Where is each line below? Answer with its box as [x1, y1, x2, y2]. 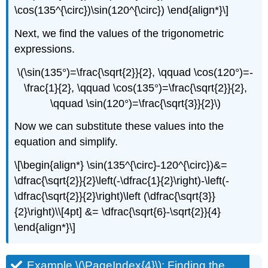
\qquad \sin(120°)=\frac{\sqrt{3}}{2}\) [50, 97, 221, 109]
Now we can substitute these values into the [14, 120, 224, 133]
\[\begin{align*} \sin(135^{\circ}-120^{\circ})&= [14, 159, 228, 172]
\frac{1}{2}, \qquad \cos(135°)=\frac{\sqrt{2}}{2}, [23, 81, 247, 94]
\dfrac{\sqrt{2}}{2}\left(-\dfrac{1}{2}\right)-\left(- [14, 175, 230, 187]
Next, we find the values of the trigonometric [14, 27, 224, 39]
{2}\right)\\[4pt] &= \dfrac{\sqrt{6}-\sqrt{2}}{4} [14, 206, 221, 218]
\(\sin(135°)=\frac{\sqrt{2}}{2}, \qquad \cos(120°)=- [17, 66, 253, 78]
